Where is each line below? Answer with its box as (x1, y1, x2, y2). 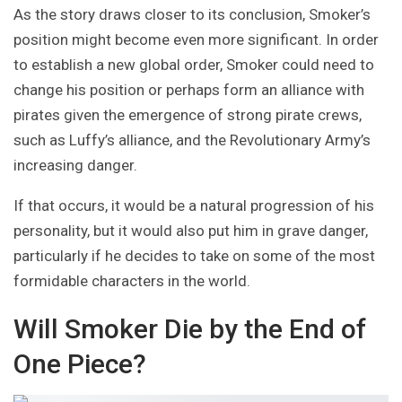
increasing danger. (13, 156, 137, 175)
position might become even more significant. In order (13, 31, 379, 49)
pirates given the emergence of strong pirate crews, (13, 106, 362, 125)
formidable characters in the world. (13, 272, 250, 291)
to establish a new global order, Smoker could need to (13, 56, 374, 74)
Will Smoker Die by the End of (13, 313, 366, 345)
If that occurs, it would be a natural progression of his (13, 197, 374, 215)
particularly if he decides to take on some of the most (13, 247, 375, 266)
